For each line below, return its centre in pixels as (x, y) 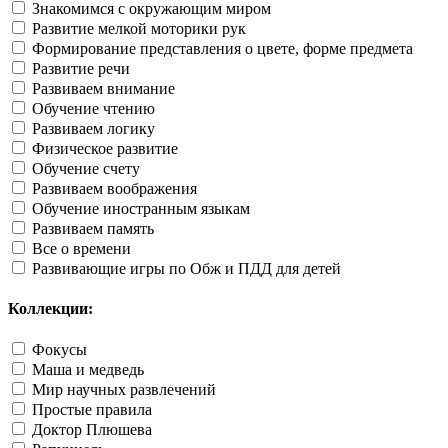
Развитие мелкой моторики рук (139, 29)
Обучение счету (86, 169)
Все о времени (81, 249)
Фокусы (59, 349)
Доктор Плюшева (92, 429)
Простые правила (92, 409)
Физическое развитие (105, 149)
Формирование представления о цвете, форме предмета (222, 49)
